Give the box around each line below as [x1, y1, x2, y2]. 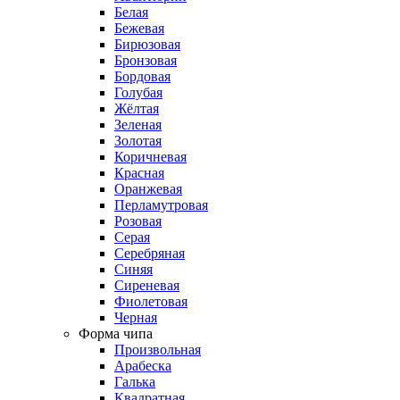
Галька [114, 374, 155, 389]
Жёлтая [114, 101, 159, 116]
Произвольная [114, 342, 201, 357]
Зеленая [114, 117, 162, 132]
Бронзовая [114, 53, 177, 68]
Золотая [114, 133, 162, 148]
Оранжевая [114, 181, 182, 196]
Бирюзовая [114, 37, 180, 52]
